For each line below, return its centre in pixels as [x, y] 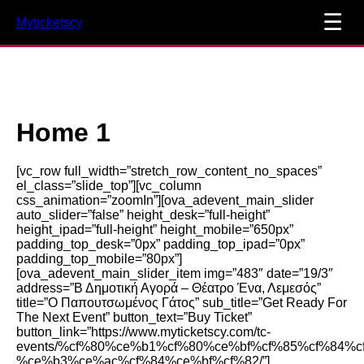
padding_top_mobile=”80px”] [99, 258]
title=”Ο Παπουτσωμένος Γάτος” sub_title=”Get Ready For [182, 302]
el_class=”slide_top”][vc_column [109, 185]
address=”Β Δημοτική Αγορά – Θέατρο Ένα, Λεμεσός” [169, 288]
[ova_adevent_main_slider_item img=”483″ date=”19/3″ [175, 273]
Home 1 [63, 132]
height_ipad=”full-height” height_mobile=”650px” [155, 229]
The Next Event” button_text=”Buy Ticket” [134, 317]
